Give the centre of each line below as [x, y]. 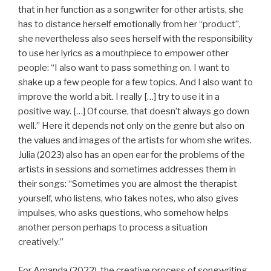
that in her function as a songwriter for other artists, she [131, 10]
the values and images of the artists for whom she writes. [135, 141]
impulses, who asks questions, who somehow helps [123, 213]
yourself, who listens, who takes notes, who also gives [128, 199]
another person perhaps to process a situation [113, 228]
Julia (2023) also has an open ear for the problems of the [132, 155]
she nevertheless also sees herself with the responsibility [135, 39]
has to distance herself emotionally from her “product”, [129, 24]
